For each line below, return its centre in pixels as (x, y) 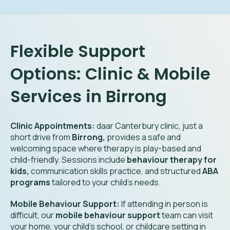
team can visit (187, 215)
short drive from (41, 137)
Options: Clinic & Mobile (110, 74)
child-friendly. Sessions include (68, 160)
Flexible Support (78, 51)
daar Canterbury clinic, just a (149, 126)
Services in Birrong (89, 96)
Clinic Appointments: (53, 126)
